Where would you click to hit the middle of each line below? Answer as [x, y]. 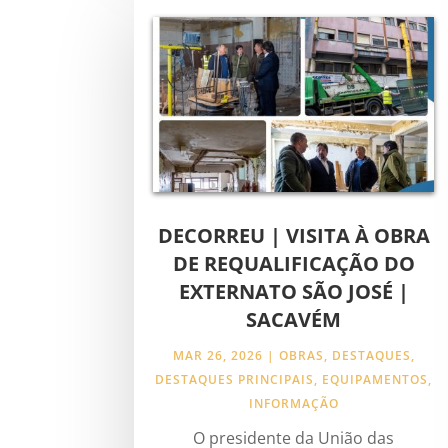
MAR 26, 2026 [217, 356]
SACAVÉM [294, 320]
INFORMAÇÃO [293, 404]
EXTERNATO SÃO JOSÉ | [293, 292]
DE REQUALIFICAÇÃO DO [293, 264]
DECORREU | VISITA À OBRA [293, 236]
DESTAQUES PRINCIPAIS [235, 380]
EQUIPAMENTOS [375, 380]
